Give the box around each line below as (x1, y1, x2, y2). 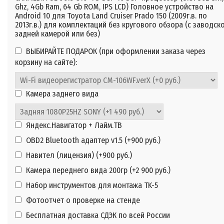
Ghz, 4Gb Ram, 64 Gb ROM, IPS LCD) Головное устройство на (15, 2, 213, 12)
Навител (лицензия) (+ (24, 150, 102, 160)
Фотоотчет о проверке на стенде (24, 195, 140, 205)
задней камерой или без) (15, 29, 100, 39)
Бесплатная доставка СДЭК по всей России (24, 210, 170, 220)
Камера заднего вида (24, 89, 98, 99)
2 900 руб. (135, 165, 168, 175)
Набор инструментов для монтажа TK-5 (24, 180, 158, 190)
